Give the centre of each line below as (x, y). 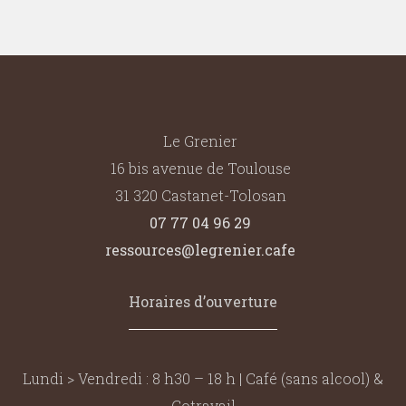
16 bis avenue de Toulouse (200, 168)
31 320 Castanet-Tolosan (200, 195)
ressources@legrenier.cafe (201, 250)
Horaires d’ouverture (203, 301)
